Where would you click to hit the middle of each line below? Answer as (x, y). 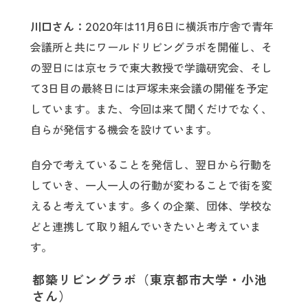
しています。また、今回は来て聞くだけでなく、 (151, 110)
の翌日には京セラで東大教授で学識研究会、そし (151, 68)
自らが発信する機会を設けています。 (124, 130)
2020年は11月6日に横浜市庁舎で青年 (179, 27)
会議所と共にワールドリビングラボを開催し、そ (151, 48)
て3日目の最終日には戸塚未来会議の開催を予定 (149, 89)
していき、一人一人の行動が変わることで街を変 (151, 186)
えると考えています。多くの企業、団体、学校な (151, 207)
